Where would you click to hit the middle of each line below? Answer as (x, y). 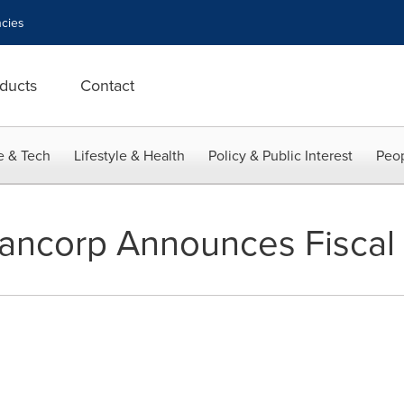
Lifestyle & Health (129, 155)
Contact (107, 85)
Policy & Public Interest (280, 155)
